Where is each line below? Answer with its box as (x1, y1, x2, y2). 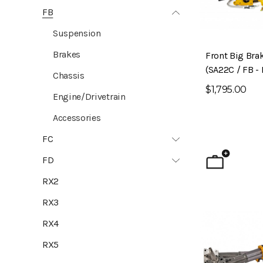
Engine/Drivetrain (53, 91, 126, 102)
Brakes (53, 49, 81, 60)
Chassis (53, 70, 85, 81)
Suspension (53, 28, 101, 39)
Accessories (53, 112, 101, 123)
